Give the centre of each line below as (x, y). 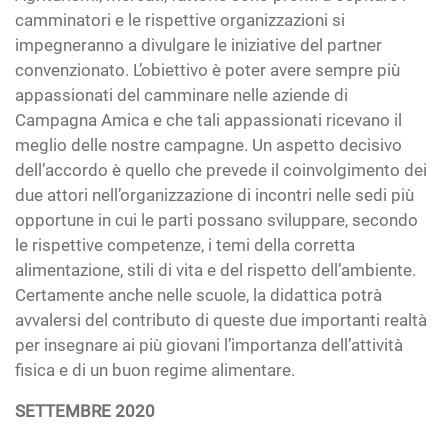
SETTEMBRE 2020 (85, 411)
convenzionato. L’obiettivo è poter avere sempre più (207, 70)
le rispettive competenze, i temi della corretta (185, 245)
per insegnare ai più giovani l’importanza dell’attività (209, 345)
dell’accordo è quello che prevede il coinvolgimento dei (221, 170)
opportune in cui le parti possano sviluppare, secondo (216, 220)
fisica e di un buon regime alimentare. (155, 370)
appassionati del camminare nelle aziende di (181, 95)
